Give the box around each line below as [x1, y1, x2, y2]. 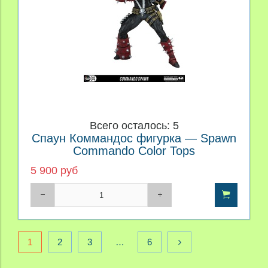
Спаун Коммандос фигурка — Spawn [32, 132, 236, 145]
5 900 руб [31, 165, 78, 177]
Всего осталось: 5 [89, 120, 179, 132]
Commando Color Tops [73, 144, 195, 158]
